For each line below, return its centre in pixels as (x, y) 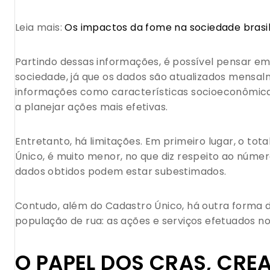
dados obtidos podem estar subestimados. (121, 172)
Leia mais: (40, 28)
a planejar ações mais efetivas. (92, 107)
